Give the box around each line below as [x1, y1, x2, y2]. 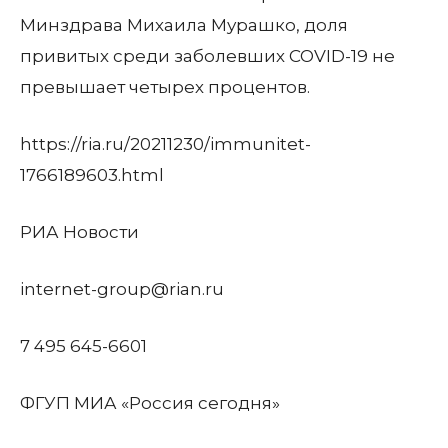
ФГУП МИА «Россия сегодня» [20, 393, 280, 413]
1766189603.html [20, 165, 164, 185]
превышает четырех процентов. [20, 77, 310, 97]
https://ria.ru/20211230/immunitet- [20, 134, 311, 154]
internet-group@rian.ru [20, 279, 224, 299]
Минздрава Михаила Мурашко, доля [20, 15, 348, 35]
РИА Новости [20, 222, 139, 242]
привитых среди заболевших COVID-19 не [20, 46, 395, 66]
